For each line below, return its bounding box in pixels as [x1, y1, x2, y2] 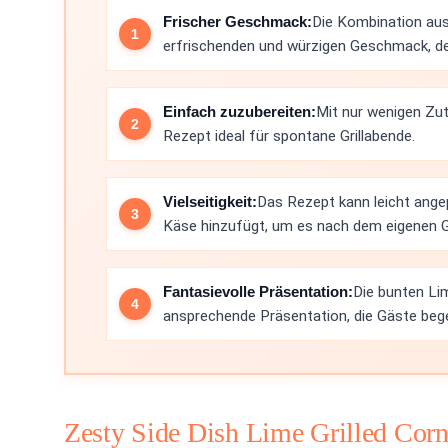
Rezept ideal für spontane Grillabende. [163, 127, 415, 145]
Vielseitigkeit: [163, 193, 257, 210]
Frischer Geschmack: [163, 13, 312, 30]
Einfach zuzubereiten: [163, 103, 316, 120]
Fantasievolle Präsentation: [163, 283, 353, 300]
